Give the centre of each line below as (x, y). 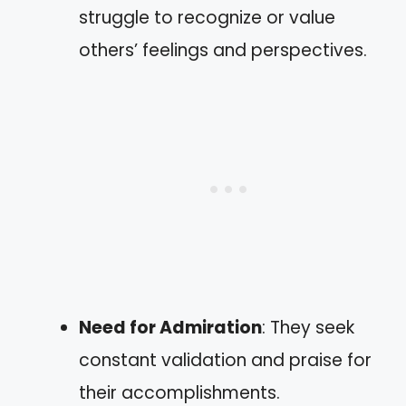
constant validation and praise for (225, 360)
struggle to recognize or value (207, 17)
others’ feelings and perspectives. (223, 50)
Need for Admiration (170, 327)
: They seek (308, 327)
